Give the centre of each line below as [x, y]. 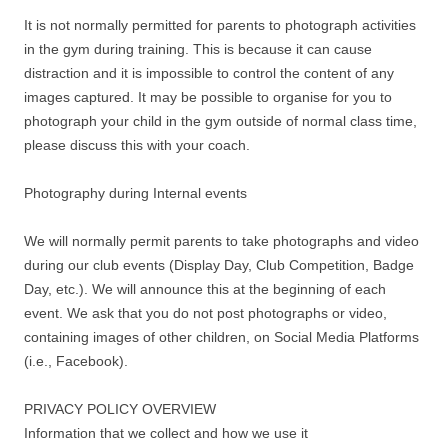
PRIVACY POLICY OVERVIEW [120, 409]
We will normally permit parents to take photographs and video [221, 241]
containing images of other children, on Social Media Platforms [221, 337]
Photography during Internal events [135, 193]
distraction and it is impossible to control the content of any [209, 73]
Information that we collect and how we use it [166, 433]
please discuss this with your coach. [137, 145]
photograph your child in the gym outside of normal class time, [220, 121]
